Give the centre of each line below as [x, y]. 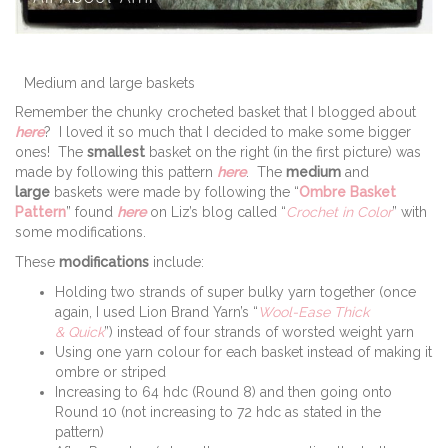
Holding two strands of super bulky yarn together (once [235, 292]
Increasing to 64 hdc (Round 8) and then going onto [223, 392]
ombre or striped [110, 372]
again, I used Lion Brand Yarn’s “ [156, 312]
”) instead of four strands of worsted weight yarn [259, 332]
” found [91, 212]
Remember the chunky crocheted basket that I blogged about [215, 112]
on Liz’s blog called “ [216, 212]
